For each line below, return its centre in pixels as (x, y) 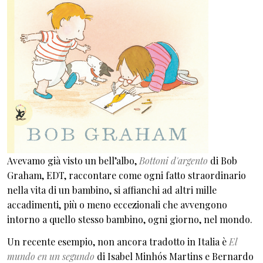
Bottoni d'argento (173, 161)
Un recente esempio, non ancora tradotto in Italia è (118, 241)
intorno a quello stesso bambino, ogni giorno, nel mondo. (130, 219)
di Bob (222, 161)
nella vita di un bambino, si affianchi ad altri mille (112, 190)
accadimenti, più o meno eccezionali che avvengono (117, 205)
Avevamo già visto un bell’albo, (73, 161)
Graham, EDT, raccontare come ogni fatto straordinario (127, 175)
